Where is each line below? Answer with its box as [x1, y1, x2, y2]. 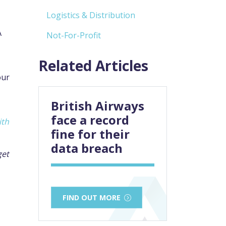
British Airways [51, 97, 144, 115]
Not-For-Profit [46, 30, 101, 41]
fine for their [51, 126, 130, 143]
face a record [51, 111, 129, 129]
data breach [51, 140, 123, 157]
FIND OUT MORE [62, 193, 121, 203]
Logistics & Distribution [46, 10, 135, 21]
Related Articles [38, 56, 148, 76]
